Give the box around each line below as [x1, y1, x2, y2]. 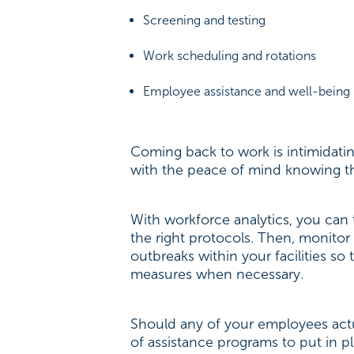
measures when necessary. [130, 265, 308, 283]
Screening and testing [143, 12, 266, 28]
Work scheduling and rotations [143, 47, 317, 63]
